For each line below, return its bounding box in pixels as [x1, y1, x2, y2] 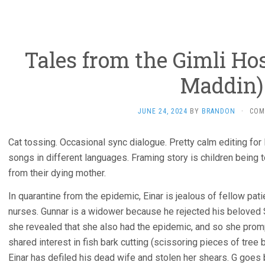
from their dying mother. [8, 167, 106, 179]
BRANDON [201, 107, 235, 115]
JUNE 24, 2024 [137, 107, 188, 115]
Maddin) [179, 71, 263, 99]
